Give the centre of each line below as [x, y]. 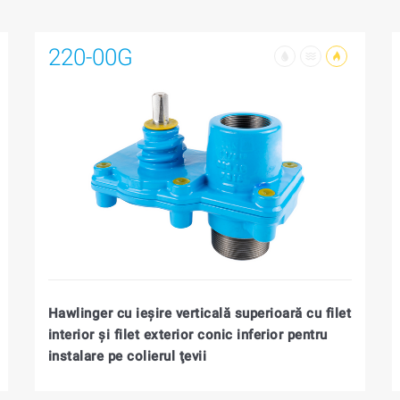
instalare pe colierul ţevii [127, 356]
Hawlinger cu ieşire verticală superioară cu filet [200, 313]
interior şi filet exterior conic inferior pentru [187, 334]
